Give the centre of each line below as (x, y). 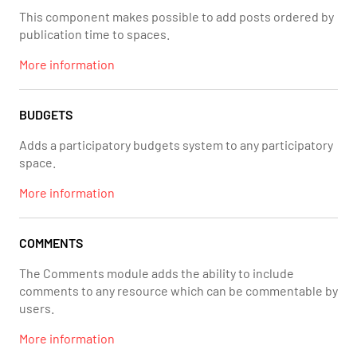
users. (37, 308)
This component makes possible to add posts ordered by (177, 16)
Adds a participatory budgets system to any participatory (176, 145)
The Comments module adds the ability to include (157, 273)
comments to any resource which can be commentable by (178, 290)
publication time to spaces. (94, 34)
